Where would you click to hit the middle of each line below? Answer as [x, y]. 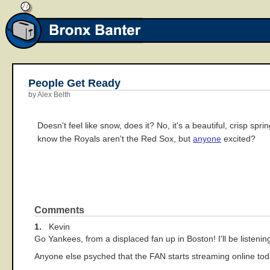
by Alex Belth [49, 95]
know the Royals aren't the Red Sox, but [115, 139]
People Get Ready [74, 83]
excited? [238, 139]
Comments [59, 210]
